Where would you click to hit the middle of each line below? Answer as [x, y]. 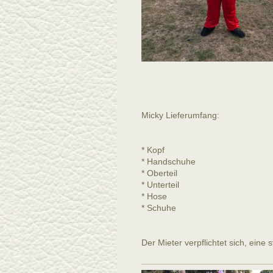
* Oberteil [161, 173]
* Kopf [153, 150]
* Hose [157, 196]
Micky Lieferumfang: [180, 115]
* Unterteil [160, 185]
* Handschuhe [170, 161]
